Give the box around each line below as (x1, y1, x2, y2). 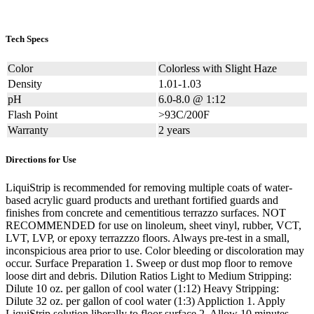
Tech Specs (6, 33, 48, 44)
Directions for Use (6, 154, 76, 165)
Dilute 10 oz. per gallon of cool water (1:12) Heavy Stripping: (6, 282, 279, 294)
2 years (158, 124, 190, 137)
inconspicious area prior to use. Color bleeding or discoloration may (6, 244, 304, 257)
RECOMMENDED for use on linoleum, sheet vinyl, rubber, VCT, (6, 219, 301, 231)
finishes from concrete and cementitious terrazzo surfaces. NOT (6, 206, 286, 219)
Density (8, 78, 42, 90)
